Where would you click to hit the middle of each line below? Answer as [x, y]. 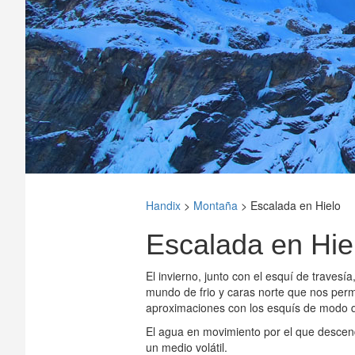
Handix [163, 205]
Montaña [215, 205]
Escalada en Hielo [295, 205]
